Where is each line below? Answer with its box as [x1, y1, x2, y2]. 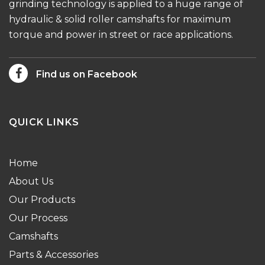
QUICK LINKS [9, 117, 79, 128]
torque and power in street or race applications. [9, 29, 233, 40]
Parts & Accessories [9, 249, 98, 260]
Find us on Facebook [34, 69, 137, 80]
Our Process [9, 212, 67, 224]
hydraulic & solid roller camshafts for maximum [9, 14, 231, 25]
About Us [9, 176, 53, 187]
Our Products [9, 194, 75, 205]
